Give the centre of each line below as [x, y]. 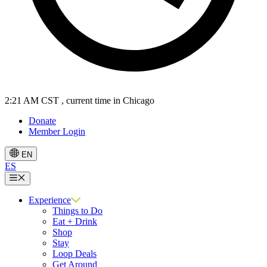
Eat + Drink [75, 221]
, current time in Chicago [108, 101]
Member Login [57, 132]
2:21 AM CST [32, 101]
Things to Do [77, 210]
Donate [42, 121]
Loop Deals [74, 253]
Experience [50, 200]
